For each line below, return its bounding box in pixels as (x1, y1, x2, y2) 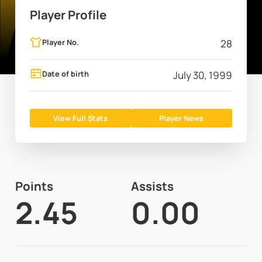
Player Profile (30, 6, 107, 23)
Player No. (42, 37, 80, 48)
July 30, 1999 (173, 68, 232, 82)
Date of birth (42, 68, 89, 79)
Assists (130, 178, 174, 195)
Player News (159, 112, 204, 123)
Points (15, 178, 53, 195)
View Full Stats (53, 112, 108, 123)
